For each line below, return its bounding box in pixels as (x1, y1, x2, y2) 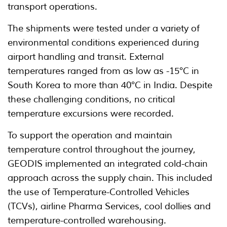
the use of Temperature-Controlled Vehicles (8, 186, 190, 198)
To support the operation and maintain (8, 130, 172, 141)
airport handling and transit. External (8, 51, 164, 63)
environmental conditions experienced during (8, 37, 199, 49)
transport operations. (8, 1, 97, 13)
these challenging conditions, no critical (8, 94, 175, 105)
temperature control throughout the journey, (8, 144, 196, 156)
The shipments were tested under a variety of (8, 23, 200, 34)
